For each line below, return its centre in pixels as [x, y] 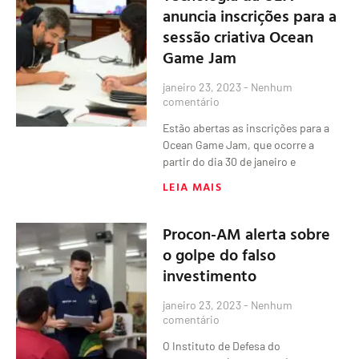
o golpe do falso [220, 254]
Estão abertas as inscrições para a [246, 127]
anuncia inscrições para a [250, 15]
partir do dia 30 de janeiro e [230, 161]
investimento [210, 274]
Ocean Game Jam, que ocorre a [239, 144]
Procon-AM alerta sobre [247, 233]
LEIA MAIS [192, 186]
